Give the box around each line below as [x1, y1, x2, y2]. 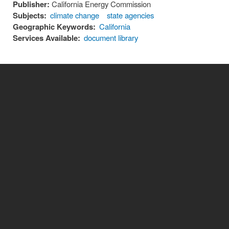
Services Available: [13, 32, 80, 44]
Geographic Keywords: [13, 21, 96, 33]
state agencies [107, 10, 154, 21]
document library [84, 32, 139, 43]
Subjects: [13, 10, 47, 21]
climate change [50, 10, 100, 21]
